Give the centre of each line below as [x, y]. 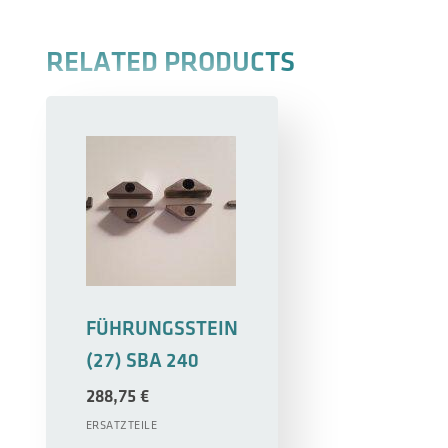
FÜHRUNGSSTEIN [161, 328]
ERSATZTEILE [121, 426]
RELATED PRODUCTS [170, 62]
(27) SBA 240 [142, 360]
